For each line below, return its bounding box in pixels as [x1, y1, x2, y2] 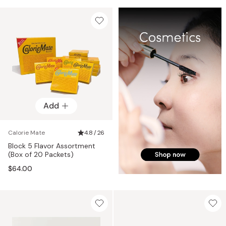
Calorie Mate [8, 128, 45, 137]
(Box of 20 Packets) [8, 149, 74, 159]
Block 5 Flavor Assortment [8, 141, 95, 150]
